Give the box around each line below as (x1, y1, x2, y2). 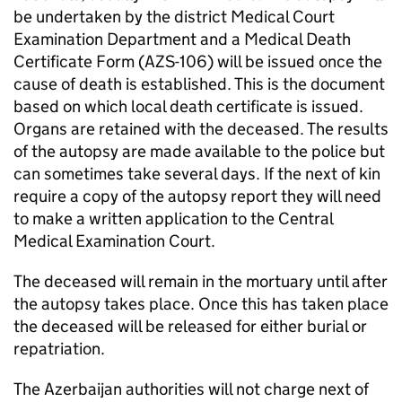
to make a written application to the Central (13, 208, 333, 229)
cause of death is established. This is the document (13, 74, 385, 94)
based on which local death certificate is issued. (13, 96, 363, 117)
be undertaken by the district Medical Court (13, 6, 335, 27)
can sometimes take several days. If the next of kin (13, 163, 380, 184)
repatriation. (13, 338, 105, 359)
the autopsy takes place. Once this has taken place (13, 293, 389, 314)
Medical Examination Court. (13, 231, 215, 251)
